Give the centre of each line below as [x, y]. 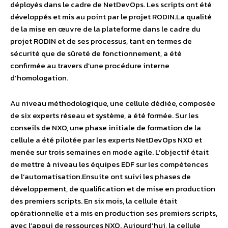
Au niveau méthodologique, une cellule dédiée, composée [113, 103]
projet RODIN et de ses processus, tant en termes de [101, 41]
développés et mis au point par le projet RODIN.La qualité [111, 17]
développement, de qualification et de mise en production [113, 189]
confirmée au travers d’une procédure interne [90, 65]
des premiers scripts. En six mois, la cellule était [94, 201]
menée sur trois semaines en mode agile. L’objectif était [109, 152]
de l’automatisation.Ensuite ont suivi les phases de [101, 176]
